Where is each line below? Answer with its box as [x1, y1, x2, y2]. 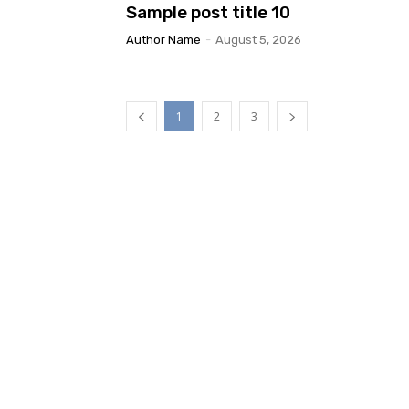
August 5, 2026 [215, 33, 301, 47]
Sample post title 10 [126, 2, 290, 24]
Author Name [126, 33, 201, 47]
